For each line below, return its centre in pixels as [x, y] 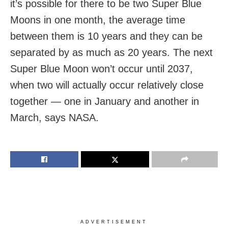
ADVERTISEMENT [114, 222]
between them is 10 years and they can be [106, 36]
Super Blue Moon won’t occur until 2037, [102, 69]
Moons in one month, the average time [98, 20]
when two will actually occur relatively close [107, 85]
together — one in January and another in [105, 102]
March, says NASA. [54, 118]
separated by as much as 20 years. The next [111, 53]
